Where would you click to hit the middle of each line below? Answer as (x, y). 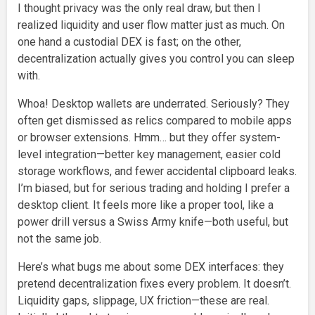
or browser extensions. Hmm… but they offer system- (149, 137)
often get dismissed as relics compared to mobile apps (155, 120)
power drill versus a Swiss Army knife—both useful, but (153, 221)
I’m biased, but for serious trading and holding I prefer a (154, 188)
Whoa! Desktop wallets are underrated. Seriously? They (154, 103)
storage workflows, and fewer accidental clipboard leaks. (157, 171)
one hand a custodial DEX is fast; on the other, (129, 41)
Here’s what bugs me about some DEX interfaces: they (151, 266)
